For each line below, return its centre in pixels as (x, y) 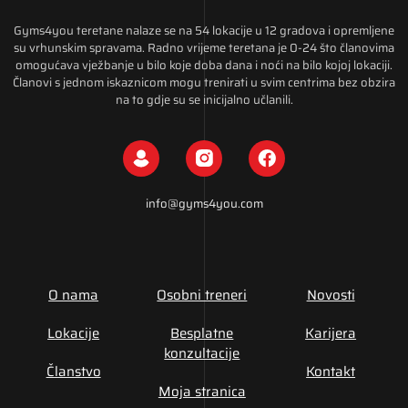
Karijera (331, 333)
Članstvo (73, 371)
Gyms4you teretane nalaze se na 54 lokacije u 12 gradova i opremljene (204, 31)
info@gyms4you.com (204, 203)
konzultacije (202, 353)
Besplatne (202, 333)
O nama (74, 295)
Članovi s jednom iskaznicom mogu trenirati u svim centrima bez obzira (204, 83)
